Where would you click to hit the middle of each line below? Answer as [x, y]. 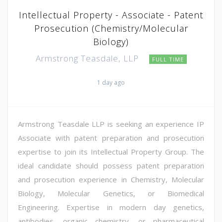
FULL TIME [168, 59]
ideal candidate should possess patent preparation [111, 165]
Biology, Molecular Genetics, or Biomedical [111, 193]
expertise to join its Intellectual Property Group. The [111, 151]
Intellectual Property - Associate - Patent [111, 15]
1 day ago [111, 82]
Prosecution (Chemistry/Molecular [111, 28]
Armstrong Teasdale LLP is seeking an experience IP [111, 124]
